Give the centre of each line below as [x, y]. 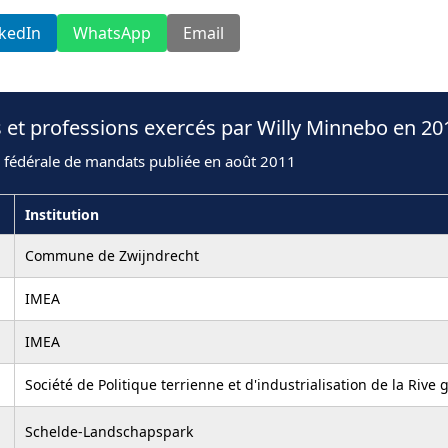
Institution [62, 214]
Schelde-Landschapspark [109, 431]
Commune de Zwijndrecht [112, 255]
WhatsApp [112, 32]
